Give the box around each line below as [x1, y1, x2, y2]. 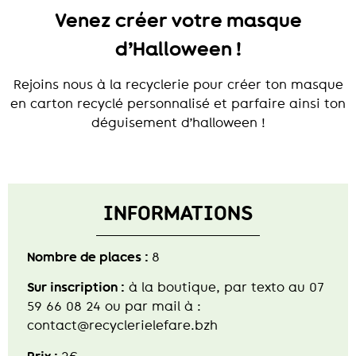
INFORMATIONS [103, 200, 253, 226]
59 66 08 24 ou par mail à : [27, 299, 201, 315]
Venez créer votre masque [54, 9, 302, 33]
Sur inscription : [27, 280, 125, 296]
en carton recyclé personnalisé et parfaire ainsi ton [10, 95, 346, 111]
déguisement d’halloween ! [91, 114, 265, 130]
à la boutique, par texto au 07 [125, 280, 324, 296]
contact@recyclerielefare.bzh [27, 318, 218, 334]
